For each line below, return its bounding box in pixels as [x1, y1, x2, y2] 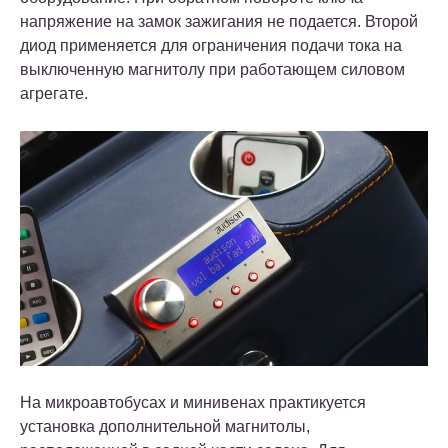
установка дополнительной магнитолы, [20, 418, 310, 436]
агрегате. [20, 84, 88, 102]
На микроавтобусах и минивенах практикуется [20, 394, 366, 412]
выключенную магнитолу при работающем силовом [20, 60, 405, 78]
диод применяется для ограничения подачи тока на [20, 36, 402, 54]
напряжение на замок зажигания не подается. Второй [20, 12, 418, 30]
